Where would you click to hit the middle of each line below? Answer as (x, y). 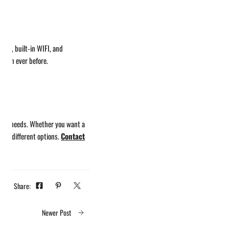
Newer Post (57, 212)
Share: (22, 186)
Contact (73, 136)
